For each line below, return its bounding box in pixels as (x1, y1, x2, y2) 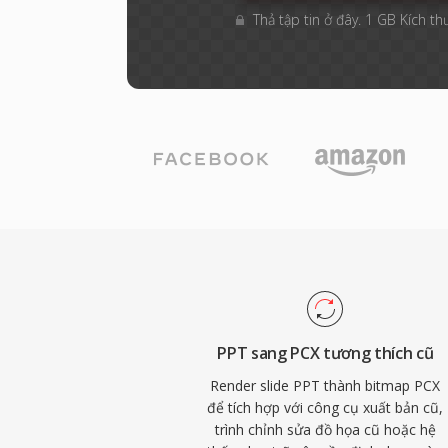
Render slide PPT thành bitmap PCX (210, 376, 441, 395)
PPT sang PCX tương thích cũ (217, 342, 434, 364)
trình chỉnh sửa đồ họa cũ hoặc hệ (214, 420, 436, 439)
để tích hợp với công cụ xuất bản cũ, (207, 398, 444, 417)
